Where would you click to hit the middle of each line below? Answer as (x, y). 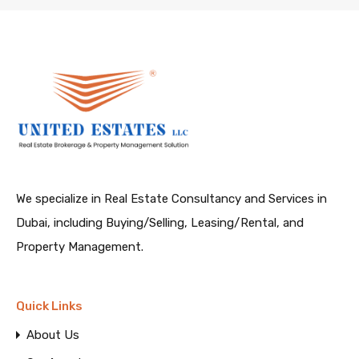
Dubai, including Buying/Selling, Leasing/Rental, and (160, 223)
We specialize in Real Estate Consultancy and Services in (171, 199)
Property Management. (80, 247)
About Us (53, 335)
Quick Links (49, 307)
